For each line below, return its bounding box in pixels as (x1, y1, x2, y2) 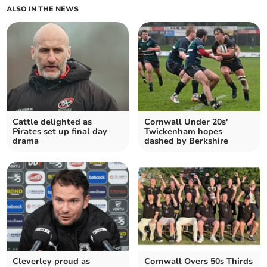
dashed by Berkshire (144, 135, 228, 147)
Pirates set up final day (13, 126, 108, 138)
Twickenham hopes (144, 126, 222, 138)
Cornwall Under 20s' (144, 116, 228, 128)
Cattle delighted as (13, 116, 92, 128)
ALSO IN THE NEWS (7, 4, 79, 14)
